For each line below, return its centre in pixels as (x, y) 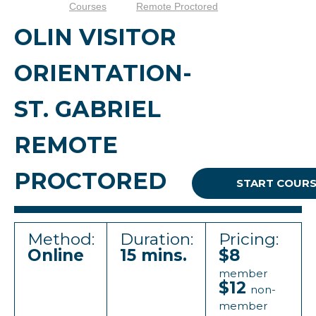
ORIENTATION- (103, 73)
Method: (61, 239)
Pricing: (249, 239)
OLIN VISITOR (95, 37)
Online (56, 255)
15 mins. (153, 255)
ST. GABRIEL (87, 109)
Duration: (157, 239)
